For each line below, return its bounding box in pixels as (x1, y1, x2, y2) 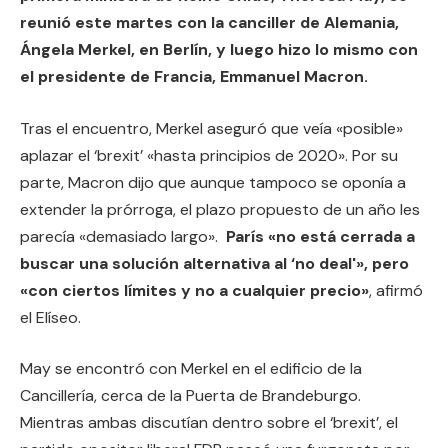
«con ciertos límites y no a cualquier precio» (20, 279, 369, 301)
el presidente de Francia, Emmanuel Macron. (20, 66, 372, 88)
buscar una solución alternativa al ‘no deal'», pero (20, 252, 409, 274)
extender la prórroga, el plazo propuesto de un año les (20, 198, 420, 220)
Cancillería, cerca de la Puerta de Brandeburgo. (20, 385, 361, 407)
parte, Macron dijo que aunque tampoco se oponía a (20, 171, 406, 193)
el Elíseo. (20, 306, 81, 328)
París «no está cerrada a (226, 225, 415, 247)
